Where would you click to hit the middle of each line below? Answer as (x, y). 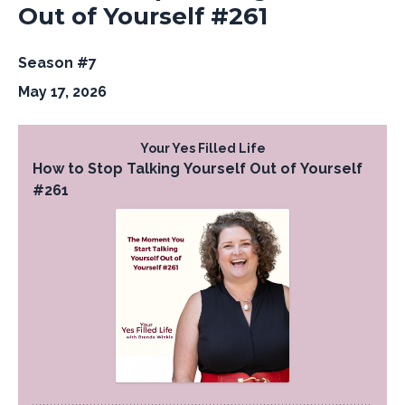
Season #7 (57, 63)
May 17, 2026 (62, 92)
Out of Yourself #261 (143, 16)
